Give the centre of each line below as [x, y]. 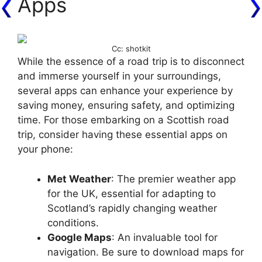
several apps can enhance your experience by [125, 91]
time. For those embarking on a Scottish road [123, 120]
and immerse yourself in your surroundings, [119, 76]
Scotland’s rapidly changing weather [132, 208]
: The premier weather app [173, 179]
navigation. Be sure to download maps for [146, 252]
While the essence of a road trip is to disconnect [131, 62]
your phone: [45, 149]
